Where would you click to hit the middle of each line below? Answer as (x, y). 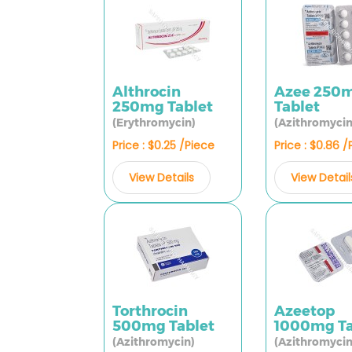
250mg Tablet (163, 107)
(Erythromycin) (154, 123)
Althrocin (147, 92)
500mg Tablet (163, 326)
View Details (161, 178)
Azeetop (305, 311)
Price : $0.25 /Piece (163, 145)
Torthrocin (150, 311)
